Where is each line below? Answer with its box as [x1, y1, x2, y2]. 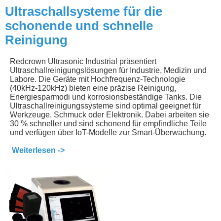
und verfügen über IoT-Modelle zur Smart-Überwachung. [10, 128, 206, 137]
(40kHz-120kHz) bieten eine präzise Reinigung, [10, 83, 176, 92]
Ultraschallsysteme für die [5, 3, 162, 19]
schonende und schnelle [5, 18, 153, 33]
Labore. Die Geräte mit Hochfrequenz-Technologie [10, 74, 185, 83]
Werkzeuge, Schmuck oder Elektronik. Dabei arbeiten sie [10, 110, 209, 119]
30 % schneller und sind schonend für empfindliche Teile [10, 119, 207, 128]
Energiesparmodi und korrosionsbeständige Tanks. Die [10, 92, 202, 101]
